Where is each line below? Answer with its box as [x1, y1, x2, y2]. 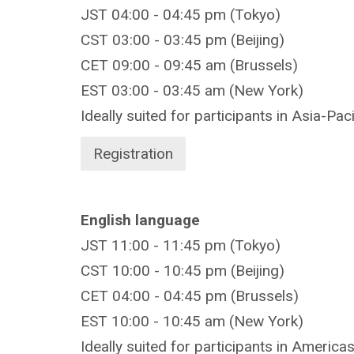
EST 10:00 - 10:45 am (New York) [81, 311, 303, 330]
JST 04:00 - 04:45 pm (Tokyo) [81, 5, 281, 24]
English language [81, 210, 200, 229]
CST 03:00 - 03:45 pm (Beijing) [81, 30, 284, 49]
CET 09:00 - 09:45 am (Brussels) [81, 55, 298, 74]
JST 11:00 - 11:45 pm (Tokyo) [81, 235, 281, 254]
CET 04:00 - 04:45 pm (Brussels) [81, 286, 299, 305]
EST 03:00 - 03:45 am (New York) [81, 81, 303, 100]
